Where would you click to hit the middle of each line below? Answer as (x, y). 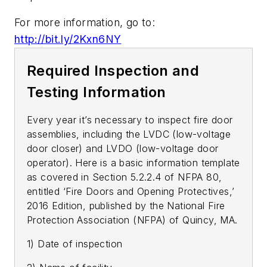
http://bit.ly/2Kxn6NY (68, 39)
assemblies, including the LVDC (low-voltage (129, 134)
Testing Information (97, 92)
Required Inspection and (113, 71)
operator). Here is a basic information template (133, 163)
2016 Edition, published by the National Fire (126, 206)
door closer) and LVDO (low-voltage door (123, 149)
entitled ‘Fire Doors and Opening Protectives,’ (131, 192)
